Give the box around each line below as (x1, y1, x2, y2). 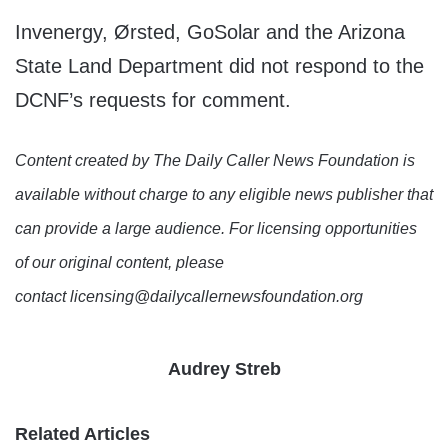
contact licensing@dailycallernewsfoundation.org (15, 288, 363, 306)
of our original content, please (15, 254, 224, 272)
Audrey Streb (167, 359, 281, 380)
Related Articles (15, 424, 150, 445)
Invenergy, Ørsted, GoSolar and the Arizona (15, 21, 405, 44)
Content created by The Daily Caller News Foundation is (15, 152, 415, 170)
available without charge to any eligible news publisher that (15, 186, 433, 204)
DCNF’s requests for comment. (15, 89, 291, 112)
